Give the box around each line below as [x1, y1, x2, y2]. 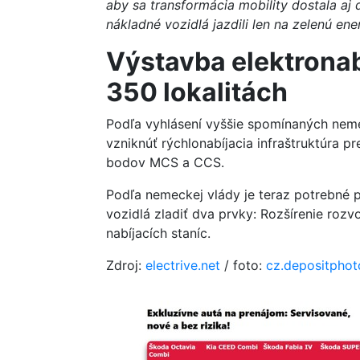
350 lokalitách [106, 76, 288, 108]
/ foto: [220, 257, 266, 273]
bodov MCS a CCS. [106, 154, 224, 170]
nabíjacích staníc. [106, 225, 211, 241]
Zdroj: [106, 257, 145, 273]
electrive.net [145, 257, 220, 273]
